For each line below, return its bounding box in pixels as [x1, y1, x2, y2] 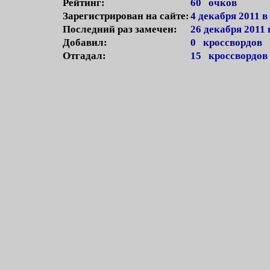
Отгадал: [63, 50, 106, 61]
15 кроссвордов [190, 50, 268, 61]
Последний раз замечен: [63, 24, 177, 35]
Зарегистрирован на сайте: [63, 10, 189, 22]
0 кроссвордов [190, 37, 262, 48]
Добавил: [63, 37, 107, 48]
